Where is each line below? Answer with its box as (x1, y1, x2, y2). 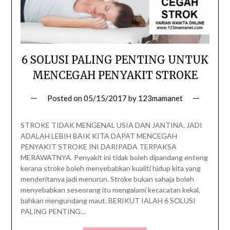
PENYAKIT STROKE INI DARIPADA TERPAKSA (20, 142, 177, 151)
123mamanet (138, 93, 183, 103)
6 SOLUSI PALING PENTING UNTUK (22, 53, 208, 66)
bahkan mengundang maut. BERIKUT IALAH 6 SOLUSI (20, 196, 196, 205)
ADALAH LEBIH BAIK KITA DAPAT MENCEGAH (20, 131, 177, 140)
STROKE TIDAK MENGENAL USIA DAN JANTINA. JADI (20, 121, 202, 129)
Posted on (47, 93, 84, 103)
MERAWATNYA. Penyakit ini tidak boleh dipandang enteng (20, 153, 208, 162)
